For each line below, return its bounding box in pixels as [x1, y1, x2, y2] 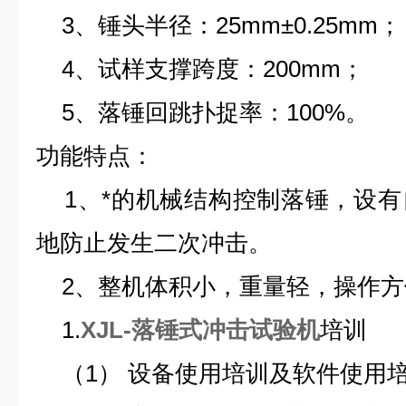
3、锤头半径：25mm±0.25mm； [36, 12, 401, 39]
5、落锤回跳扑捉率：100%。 [36, 99, 369, 126]
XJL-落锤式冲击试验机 [81, 316, 320, 343]
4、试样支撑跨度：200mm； [36, 55, 364, 82]
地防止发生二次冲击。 [36, 229, 272, 256]
